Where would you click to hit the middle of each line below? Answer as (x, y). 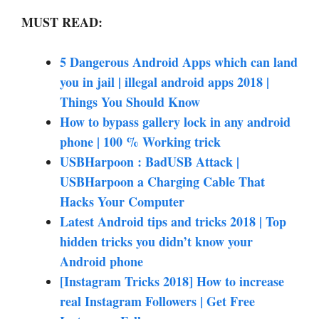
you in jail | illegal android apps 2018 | (164, 82)
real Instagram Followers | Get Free (157, 301)
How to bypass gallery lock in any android (175, 121)
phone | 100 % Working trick (140, 141)
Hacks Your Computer (122, 201)
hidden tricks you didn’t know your (156, 241)
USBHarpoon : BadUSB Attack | (150, 161)
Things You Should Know (130, 101)
